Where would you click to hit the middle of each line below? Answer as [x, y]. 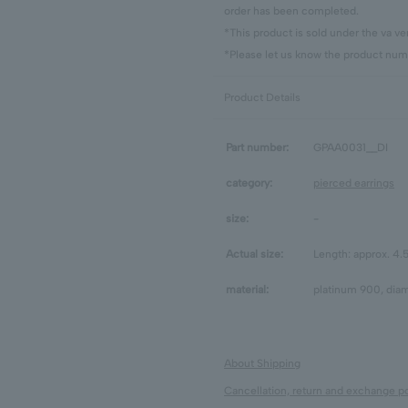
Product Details [262, 97]
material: [247, 290]
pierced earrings [354, 183]
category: [249, 183]
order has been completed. [291, 11]
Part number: [257, 148]
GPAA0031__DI [351, 148]
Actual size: [255, 254]
